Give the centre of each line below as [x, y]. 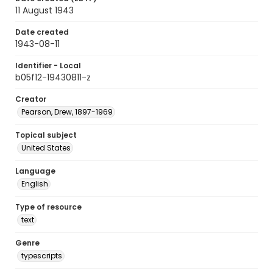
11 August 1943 [44, 10]
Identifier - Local [48, 66]
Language [35, 171]
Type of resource [48, 207]
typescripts [42, 256]
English [35, 184]
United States [46, 148]
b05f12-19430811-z [53, 77]
